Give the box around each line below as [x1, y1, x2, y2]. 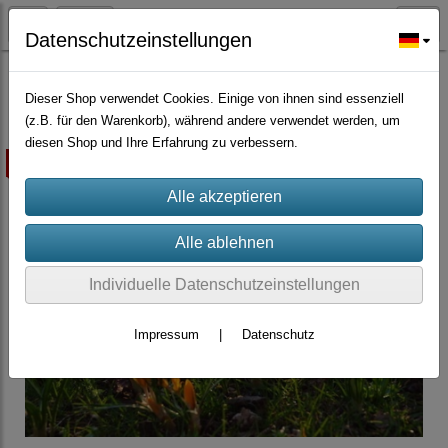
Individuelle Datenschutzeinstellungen [88, 276, 360, 293]
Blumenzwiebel [15, 66, 102, 81]
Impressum [133, 327, 199, 342]
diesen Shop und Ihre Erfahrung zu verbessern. [25, 135, 298, 150]
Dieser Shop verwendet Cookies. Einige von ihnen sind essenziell [25, 91, 404, 106]
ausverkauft [16, 155, 84, 170]
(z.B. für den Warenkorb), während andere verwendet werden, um [25, 113, 400, 128]
